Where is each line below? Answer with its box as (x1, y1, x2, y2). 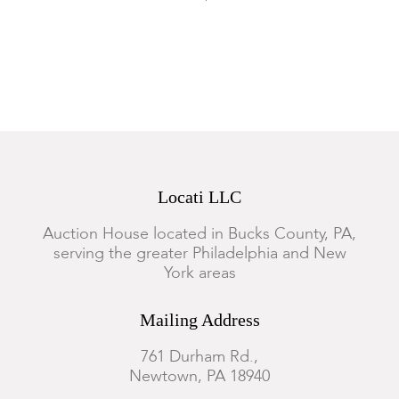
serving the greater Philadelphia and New (53, 246, 346, 262)
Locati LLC (158, 187, 241, 207)
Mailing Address (139, 310, 260, 330)
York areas (163, 265, 236, 281)
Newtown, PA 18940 (129, 369, 270, 385)
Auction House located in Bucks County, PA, (43, 226, 356, 242)
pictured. (13, 10, 69, 23)
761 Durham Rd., (141, 349, 258, 365)
